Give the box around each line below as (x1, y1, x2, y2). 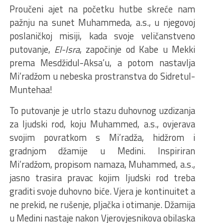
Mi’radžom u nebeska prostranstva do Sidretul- (9, 69, 195, 83)
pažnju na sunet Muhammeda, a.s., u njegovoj (9, 15, 195, 29)
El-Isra (54, 42, 80, 56)
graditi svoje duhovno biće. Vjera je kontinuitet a (9, 184, 195, 198)
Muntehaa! (9, 82, 52, 97)
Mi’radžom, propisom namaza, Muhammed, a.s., (9, 157, 195, 171)
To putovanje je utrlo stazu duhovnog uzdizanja (9, 103, 195, 117)
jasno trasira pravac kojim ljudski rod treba (9, 170, 195, 185)
